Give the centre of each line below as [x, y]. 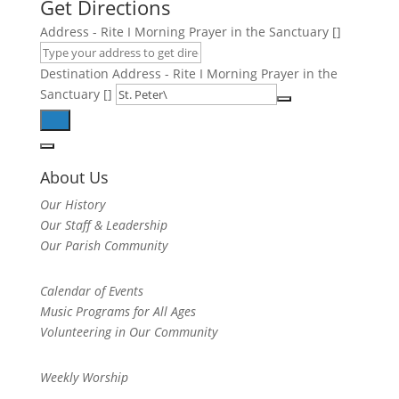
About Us [74, 177]
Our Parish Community [103, 245]
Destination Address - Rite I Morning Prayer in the [188, 73]
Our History [72, 204]
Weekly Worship [84, 377]
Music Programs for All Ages [118, 311]
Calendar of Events [91, 291]
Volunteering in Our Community [128, 332]
